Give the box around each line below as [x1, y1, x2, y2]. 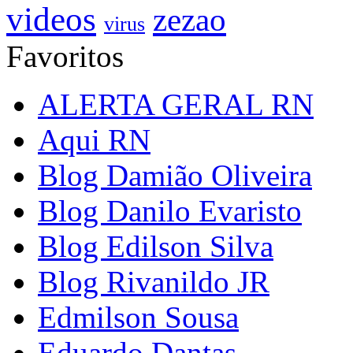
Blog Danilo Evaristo [38, 194, 302, 229]
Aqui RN [38, 123, 150, 158]
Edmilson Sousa [38, 300, 239, 335]
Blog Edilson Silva [38, 229, 273, 264]
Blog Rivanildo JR [38, 265, 269, 299]
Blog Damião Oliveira [38, 158, 312, 193]
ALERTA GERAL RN [38, 87, 314, 122]
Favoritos [6, 39, 124, 74]
